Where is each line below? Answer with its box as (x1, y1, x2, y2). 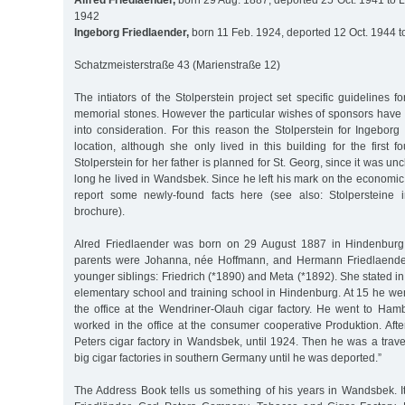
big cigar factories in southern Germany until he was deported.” (74, 352, 381, 365)
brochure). (74, 205, 125, 219)
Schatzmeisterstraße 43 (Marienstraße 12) (74, 59, 280, 72)
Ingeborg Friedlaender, (74, 26, 189, 40)
